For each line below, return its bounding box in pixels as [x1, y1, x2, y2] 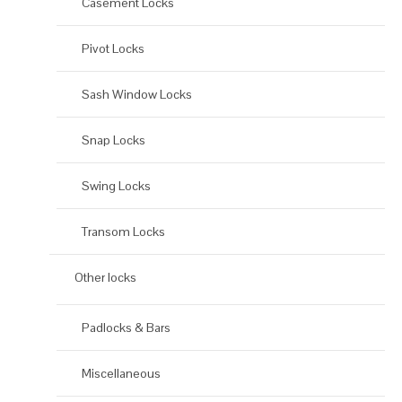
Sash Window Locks [82, 86, 192, 103]
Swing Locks [82, 178, 151, 195]
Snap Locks [82, 132, 145, 149]
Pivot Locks [82, 40, 144, 57]
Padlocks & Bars [82, 319, 170, 336]
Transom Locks [82, 223, 165, 240]
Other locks [74, 269, 136, 286]
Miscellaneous [82, 365, 161, 382]
